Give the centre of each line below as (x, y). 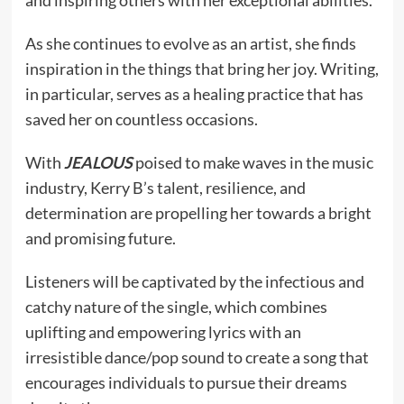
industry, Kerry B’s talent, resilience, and (165, 188)
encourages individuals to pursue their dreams (186, 382)
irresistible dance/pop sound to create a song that (197, 357)
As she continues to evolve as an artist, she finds (190, 43)
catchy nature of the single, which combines (176, 307)
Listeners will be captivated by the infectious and (194, 281)
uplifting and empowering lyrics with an (163, 332)
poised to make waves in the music (252, 162)
